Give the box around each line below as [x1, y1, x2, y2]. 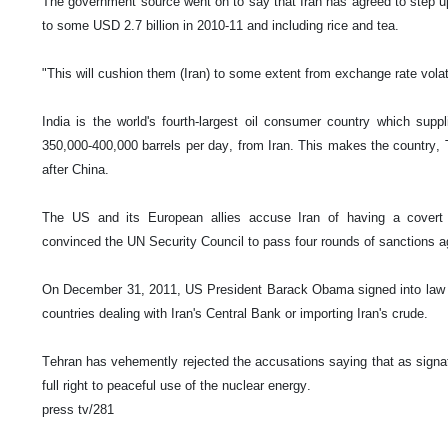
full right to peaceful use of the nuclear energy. [42, 378, 311, 393]
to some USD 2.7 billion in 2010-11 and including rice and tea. [42, 18, 399, 33]
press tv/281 [42, 402, 114, 417]
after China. [42, 162, 109, 177]
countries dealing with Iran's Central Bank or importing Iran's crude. [42, 306, 428, 321]
